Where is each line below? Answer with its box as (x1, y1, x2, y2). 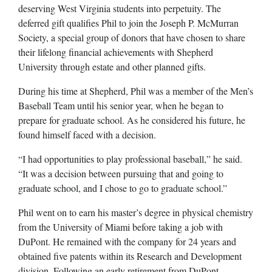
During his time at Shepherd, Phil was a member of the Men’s (18, 84, 253, 97)
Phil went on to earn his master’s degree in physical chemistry (18, 205, 253, 219)
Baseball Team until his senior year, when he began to (18, 98, 223, 112)
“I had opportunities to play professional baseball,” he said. (18, 152, 242, 165)
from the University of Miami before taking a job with (18, 220, 223, 233)
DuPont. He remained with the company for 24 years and (18, 234, 236, 248)
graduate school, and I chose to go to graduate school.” (18, 181, 227, 194)
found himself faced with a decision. (18, 127, 156, 141)
